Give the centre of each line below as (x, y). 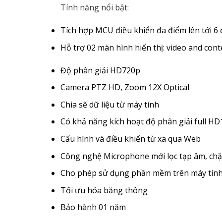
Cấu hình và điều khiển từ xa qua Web (131, 139)
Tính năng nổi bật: (96, 8)
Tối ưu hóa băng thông (104, 190)
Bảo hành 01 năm (93, 207)
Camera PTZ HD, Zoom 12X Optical (125, 87)
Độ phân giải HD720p (100, 70)
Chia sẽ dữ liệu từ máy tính (110, 104)
